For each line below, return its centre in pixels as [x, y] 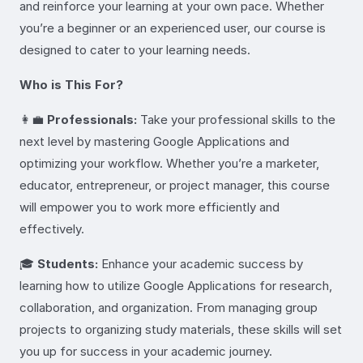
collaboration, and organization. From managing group [169, 307]
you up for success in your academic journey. [146, 351]
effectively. [52, 228]
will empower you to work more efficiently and [149, 207]
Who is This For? [71, 84]
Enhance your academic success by [201, 263]
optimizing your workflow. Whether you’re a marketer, [169, 163]
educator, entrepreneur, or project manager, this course [175, 185]
